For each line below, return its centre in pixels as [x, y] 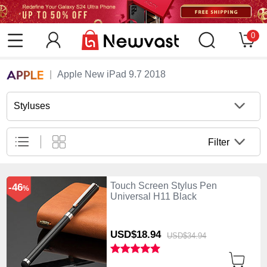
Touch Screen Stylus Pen [163, 185]
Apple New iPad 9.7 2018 [111, 74]
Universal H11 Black [153, 196]
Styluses [32, 106]
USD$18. [130, 235]
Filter [219, 142]
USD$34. [183, 235]
